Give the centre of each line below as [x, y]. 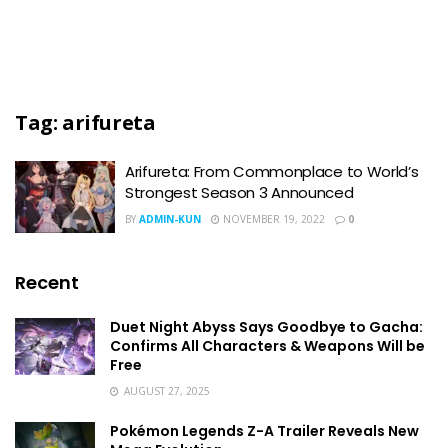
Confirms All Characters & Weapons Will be [267, 345]
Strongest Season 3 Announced [239, 192]
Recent [47, 282]
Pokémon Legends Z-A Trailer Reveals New [264, 430]
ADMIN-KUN [170, 219]
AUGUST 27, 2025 [165, 390]
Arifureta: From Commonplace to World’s [272, 171]
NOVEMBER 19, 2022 [272, 219]
